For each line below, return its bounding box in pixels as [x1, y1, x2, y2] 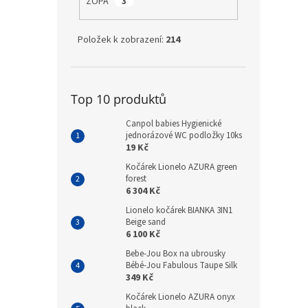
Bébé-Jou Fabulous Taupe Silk [126, 258, 237, 272]
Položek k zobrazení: [78, 32, 166, 47]
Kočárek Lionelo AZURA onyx [126, 290, 235, 303]
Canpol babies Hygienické [126, 117, 221, 130]
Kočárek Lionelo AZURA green [126, 160, 237, 173]
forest [126, 172, 146, 185]
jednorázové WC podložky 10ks [126, 129, 242, 142]
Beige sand [126, 215, 166, 228]
